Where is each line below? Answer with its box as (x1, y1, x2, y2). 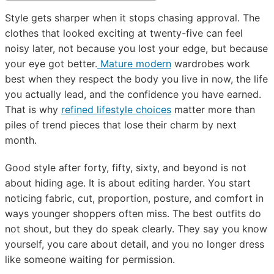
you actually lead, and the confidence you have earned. (5, 88, 261, 100)
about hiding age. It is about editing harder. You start (5, 177, 251, 189)
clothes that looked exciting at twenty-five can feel (5, 27, 243, 39)
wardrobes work (171, 57, 250, 70)
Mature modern (97, 57, 171, 70)
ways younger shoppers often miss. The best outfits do (5, 207, 261, 220)
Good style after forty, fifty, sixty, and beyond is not (5, 161, 246, 174)
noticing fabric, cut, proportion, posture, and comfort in (5, 192, 264, 204)
